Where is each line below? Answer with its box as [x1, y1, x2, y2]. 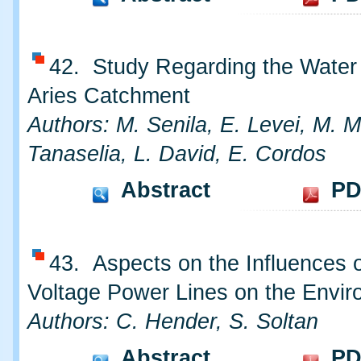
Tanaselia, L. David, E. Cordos [27, 142, 326, 167]
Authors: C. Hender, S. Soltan [27, 309, 318, 334]
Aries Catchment [27, 84, 190, 109]
